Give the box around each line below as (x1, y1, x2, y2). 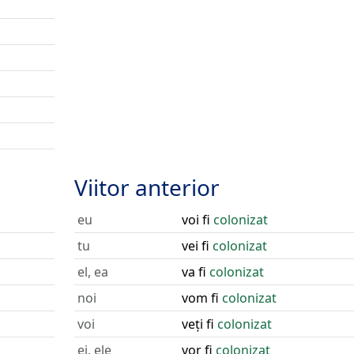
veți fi (181, 315, 217, 333)
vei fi (181, 237, 213, 254)
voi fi (181, 211, 213, 228)
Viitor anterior (73, 172, 220, 202)
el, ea (77, 263, 108, 281)
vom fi (181, 289, 222, 307)
